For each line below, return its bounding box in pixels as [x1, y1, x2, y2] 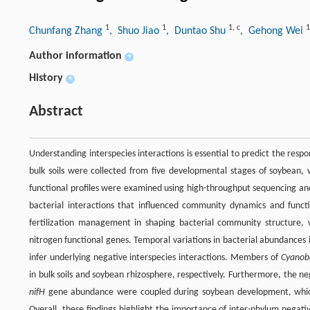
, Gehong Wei [240, 26, 306, 37]
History [29, 73, 63, 84]
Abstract [29, 104, 83, 120]
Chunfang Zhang [29, 26, 105, 37]
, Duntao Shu [166, 26, 228, 37]
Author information [29, 51, 122, 62]
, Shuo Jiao [109, 26, 162, 37]
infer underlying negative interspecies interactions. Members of [29, 253, 281, 264]
